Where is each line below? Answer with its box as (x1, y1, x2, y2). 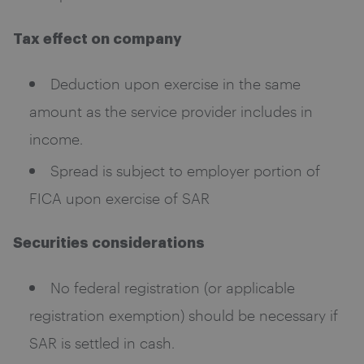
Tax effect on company (13, 32, 182, 47)
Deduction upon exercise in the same (50, 73, 301, 93)
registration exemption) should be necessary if (29, 305, 338, 325)
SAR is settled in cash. (29, 332, 175, 353)
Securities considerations (13, 236, 205, 251)
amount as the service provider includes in (29, 101, 313, 121)
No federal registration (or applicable (50, 277, 295, 297)
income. (29, 128, 83, 149)
